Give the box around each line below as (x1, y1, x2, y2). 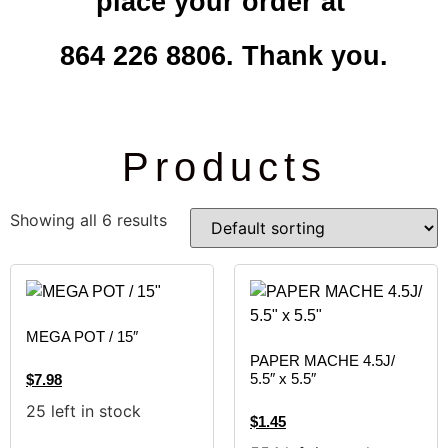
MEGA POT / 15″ (26, 327, 138, 345)
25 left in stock (26, 400, 141, 421)
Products (121, 145, 327, 190)
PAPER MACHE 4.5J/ (250, 351, 395, 369)
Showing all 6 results (10, 210, 167, 231)
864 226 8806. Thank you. (60, 41, 388, 72)
